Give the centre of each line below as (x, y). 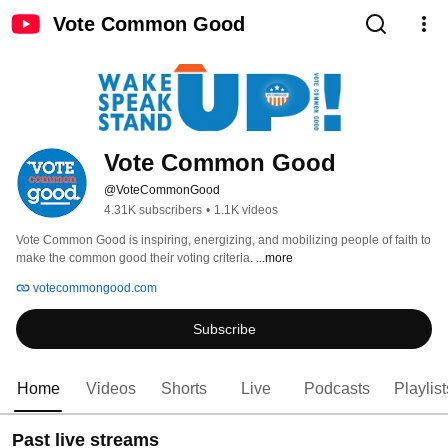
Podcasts (337, 389)
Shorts (184, 389)
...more (274, 258)
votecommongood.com (93, 288)
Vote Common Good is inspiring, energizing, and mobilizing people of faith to (223, 240)
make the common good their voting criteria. (136, 258)
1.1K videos (246, 210)
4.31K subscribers (153, 210)
